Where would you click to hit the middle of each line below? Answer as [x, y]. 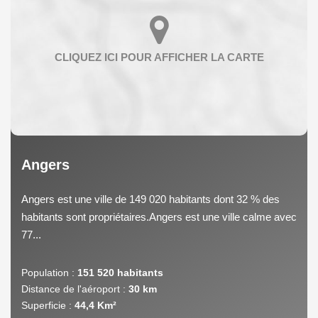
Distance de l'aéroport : [73, 289]
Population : [48, 272]
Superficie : [46, 305]
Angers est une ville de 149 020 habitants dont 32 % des [150, 199]
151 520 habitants [120, 272]
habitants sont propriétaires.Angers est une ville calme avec [159, 216]
